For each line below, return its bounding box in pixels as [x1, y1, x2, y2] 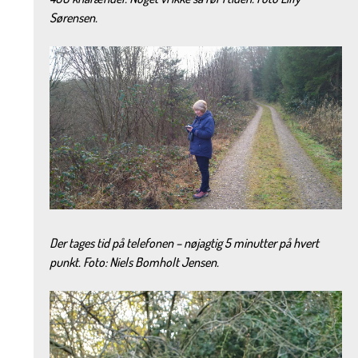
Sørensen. [49, 10, 97, 26]
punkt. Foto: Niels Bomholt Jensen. [49, 253, 219, 270]
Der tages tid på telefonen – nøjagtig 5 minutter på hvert [49, 234, 319, 251]
